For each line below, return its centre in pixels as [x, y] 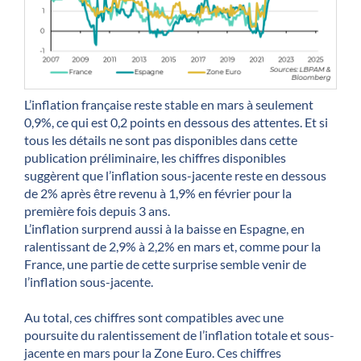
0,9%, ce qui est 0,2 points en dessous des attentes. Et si [176, 122]
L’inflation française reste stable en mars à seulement [169, 105]
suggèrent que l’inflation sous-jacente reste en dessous [175, 176]
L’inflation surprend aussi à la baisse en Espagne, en [164, 229]
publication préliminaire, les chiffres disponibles [155, 158]
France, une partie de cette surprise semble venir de [165, 264]
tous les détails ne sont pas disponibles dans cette [161, 140]
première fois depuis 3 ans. [97, 211]
